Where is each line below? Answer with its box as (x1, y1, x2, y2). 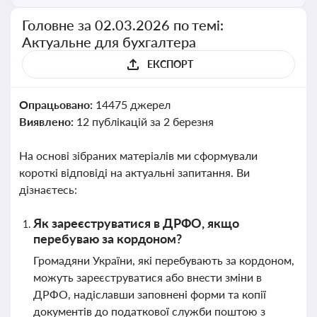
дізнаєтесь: (19, 183, 77, 196)
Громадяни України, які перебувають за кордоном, (33, 253, 294, 267)
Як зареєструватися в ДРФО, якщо (33, 215, 239, 231)
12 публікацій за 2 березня (76, 115, 214, 128)
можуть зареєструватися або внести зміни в (33, 270, 262, 284)
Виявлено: (19, 115, 76, 128)
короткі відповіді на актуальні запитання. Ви (19, 166, 250, 179)
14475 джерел (95, 98, 171, 111)
